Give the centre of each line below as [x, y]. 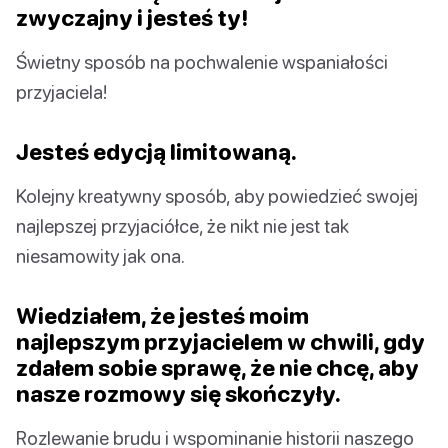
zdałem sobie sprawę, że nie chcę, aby [217, 368]
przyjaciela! [61, 92]
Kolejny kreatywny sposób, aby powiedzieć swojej [217, 196]
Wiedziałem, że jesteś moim [162, 316]
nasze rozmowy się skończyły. [178, 394]
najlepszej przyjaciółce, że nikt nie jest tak [182, 226]
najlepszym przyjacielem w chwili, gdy [220, 342]
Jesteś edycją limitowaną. [156, 152]
